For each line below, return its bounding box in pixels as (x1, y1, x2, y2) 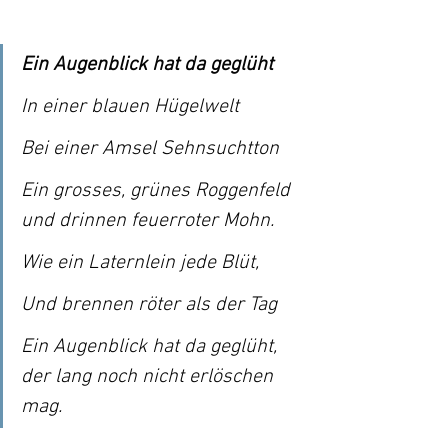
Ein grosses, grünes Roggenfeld (21, 178, 295, 203)
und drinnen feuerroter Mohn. (21, 208, 274, 233)
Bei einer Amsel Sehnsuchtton (21, 136, 279, 161)
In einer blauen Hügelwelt (21, 94, 239, 119)
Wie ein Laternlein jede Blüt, (21, 250, 259, 275)
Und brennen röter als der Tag (21, 292, 277, 317)
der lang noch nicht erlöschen (21, 364, 278, 389)
